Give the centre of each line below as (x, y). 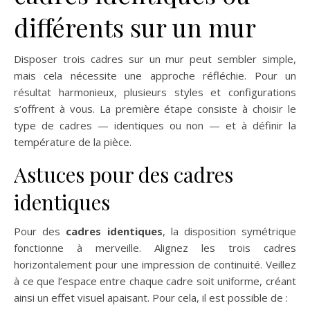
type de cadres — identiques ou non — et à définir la (155, 126)
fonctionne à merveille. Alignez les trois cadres (155, 248)
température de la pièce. (73, 142)
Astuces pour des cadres (124, 175)
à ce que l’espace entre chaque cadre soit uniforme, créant (155, 281)
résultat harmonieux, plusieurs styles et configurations (155, 92)
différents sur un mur (135, 27)
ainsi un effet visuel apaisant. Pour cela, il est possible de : (151, 298)
